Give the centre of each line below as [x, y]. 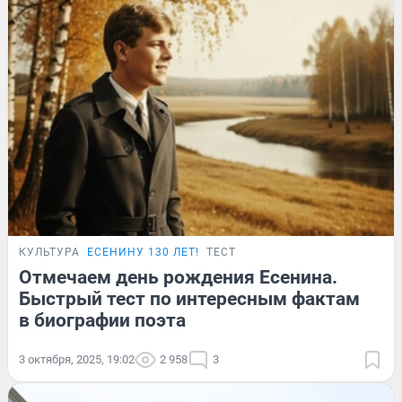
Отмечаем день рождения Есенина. [178, 277]
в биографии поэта [102, 320]
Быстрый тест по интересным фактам [189, 298]
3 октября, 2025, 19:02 [77, 359]
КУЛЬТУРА [49, 252]
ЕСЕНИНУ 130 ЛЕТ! [143, 252]
